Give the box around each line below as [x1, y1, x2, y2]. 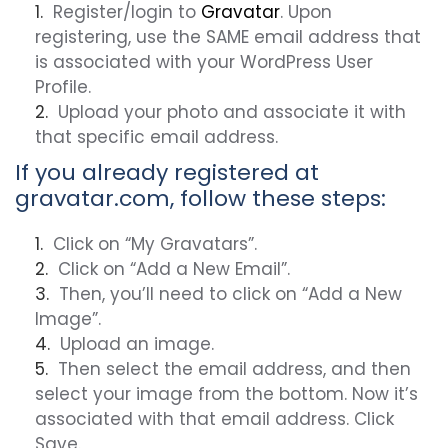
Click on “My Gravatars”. [53, 232, 257, 256]
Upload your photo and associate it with [58, 100, 406, 124]
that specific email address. [35, 125, 278, 149]
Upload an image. [60, 332, 214, 356]
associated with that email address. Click [35, 407, 394, 431]
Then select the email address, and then [58, 357, 411, 381]
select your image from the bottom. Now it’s [35, 382, 418, 406]
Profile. [35, 75, 91, 99]
